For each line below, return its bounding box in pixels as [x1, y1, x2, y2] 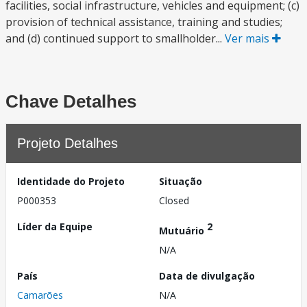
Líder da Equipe [17, 220, 93, 233]
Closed [159, 194, 189, 207]
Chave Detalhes [5, 91, 136, 112]
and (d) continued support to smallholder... [5, 31, 225, 46]
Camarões [17, 288, 63, 302]
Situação [159, 175, 202, 188]
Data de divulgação [159, 269, 255, 282]
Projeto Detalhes [17, 136, 118, 151]
